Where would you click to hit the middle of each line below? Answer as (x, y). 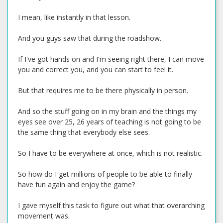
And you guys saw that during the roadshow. (90, 38)
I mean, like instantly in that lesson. (74, 17)
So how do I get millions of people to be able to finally (105, 174)
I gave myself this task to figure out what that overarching (111, 205)
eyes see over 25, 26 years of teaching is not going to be (110, 122)
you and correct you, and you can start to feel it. (96, 69)
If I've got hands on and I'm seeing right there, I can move (111, 59)
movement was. (44, 216)
